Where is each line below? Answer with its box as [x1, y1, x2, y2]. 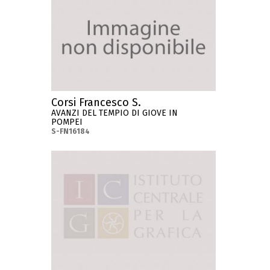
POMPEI [51, 117, 83, 128]
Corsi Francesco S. [51, 96, 142, 110]
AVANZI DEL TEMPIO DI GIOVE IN [51, 108, 178, 119]
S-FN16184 [51, 127, 90, 136]
